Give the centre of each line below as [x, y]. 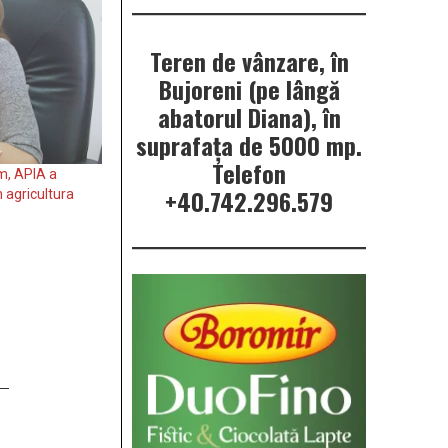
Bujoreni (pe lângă [249, 89]
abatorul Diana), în [249, 117]
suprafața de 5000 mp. [249, 145]
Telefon [249, 173]
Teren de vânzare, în [249, 61]
